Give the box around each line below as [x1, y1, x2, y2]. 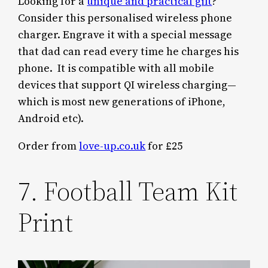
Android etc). [18, 111, 87, 126]
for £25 [145, 138, 183, 153]
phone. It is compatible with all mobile [18, 61, 215, 76]
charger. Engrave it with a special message [18, 28, 233, 42]
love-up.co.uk [79, 138, 146, 153]
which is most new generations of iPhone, [18, 95, 226, 109]
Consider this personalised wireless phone [18, 11, 233, 26]
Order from [18, 138, 80, 153]
